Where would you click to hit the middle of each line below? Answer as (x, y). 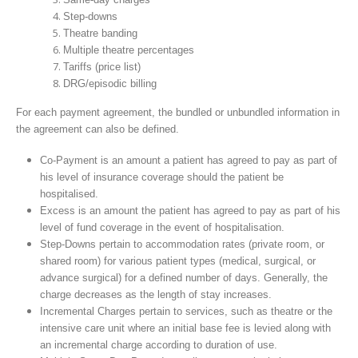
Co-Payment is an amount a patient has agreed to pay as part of (188, 161)
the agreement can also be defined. (97, 129)
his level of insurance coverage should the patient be (161, 177)
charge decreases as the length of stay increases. (155, 295)
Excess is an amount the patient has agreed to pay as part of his (190, 211)
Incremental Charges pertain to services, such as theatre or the (186, 312)
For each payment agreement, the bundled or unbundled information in (178, 112)
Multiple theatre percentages (129, 50)
